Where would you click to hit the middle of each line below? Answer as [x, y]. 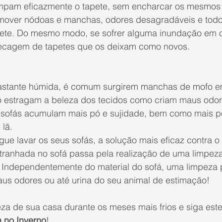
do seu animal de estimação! [151, 180]
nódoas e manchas [62, 20]
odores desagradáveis [150, 20]
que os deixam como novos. [132, 47]
